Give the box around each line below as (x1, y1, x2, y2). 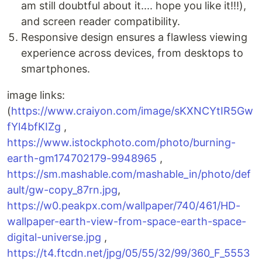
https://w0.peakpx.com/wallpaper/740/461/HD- (7, 199, 240, 212)
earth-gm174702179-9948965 (7, 152, 157, 165)
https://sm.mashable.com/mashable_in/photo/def (7, 168, 251, 181)
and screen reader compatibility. (21, 15, 180, 28)
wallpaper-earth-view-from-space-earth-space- (7, 215, 246, 228)
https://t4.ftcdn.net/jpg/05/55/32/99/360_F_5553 (7, 247, 250, 260)
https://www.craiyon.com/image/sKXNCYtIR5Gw (11, 105, 253, 118)
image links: (7, 89, 65, 102)
